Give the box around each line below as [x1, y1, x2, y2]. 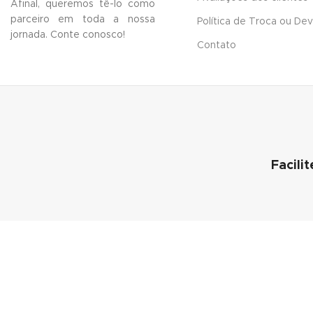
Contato [196, 41, 236, 51]
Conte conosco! [50, 29, 125, 40]
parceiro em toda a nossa [10, 14, 155, 24]
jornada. [10, 29, 50, 40]
